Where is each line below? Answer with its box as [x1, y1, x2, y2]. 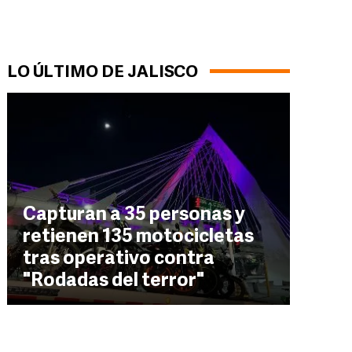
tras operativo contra [23, 250, 214, 269]
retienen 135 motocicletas [23, 228, 254, 247]
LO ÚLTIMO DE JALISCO [7, 64, 198, 81]
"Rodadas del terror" [23, 272, 204, 291]
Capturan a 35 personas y [23, 206, 245, 225]
